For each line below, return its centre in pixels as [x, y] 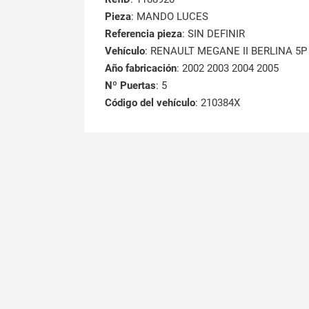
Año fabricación [141, 68]
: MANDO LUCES [170, 17]
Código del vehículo [150, 103]
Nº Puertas [130, 86]
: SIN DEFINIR [213, 34]
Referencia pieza [143, 34]
